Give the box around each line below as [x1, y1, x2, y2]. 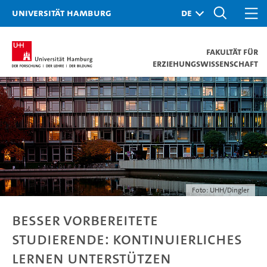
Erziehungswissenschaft [153, 57, 258, 70]
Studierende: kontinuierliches [12, 228, 242, 250]
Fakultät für [206, 45, 258, 58]
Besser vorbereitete [12, 209, 158, 231]
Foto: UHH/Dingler [192, 185, 249, 195]
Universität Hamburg [12, 6, 111, 19]
